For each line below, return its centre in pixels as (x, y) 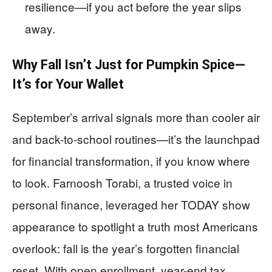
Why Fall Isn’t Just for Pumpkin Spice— (129, 65)
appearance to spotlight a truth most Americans (135, 226)
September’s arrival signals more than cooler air (136, 117)
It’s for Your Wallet (68, 84)
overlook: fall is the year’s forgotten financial (126, 248)
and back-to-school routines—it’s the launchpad (136, 139)
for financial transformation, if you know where (131, 161)
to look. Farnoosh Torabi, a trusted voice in (122, 183)
